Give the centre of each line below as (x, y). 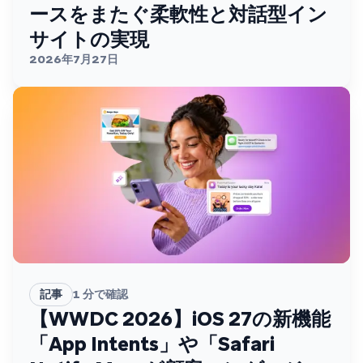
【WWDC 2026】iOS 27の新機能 (180, 318)
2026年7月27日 (74, 59)
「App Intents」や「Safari (152, 344)
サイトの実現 (89, 39)
